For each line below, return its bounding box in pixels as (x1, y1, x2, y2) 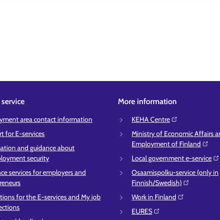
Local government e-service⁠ (132, 154, 212, 163)
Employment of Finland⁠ (132, 139, 201, 148)
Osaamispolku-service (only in (132, 168, 219, 177)
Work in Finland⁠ (132, 192, 176, 201)
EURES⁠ (132, 207, 152, 216)
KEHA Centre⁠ (132, 115, 170, 124)
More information (118, 97, 177, 106)
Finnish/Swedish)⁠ (132, 178, 182, 187)
